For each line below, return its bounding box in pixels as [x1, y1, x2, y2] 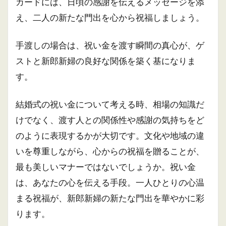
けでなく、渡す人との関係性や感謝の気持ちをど [16, 115, 204, 125]
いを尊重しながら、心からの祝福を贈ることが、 [16, 146, 204, 156]
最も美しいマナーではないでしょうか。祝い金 [16, 161, 196, 172]
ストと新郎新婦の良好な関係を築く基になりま [16, 55, 196, 66]
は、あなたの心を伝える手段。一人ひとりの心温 [16, 177, 204, 188]
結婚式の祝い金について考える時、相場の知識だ [16, 99, 204, 109]
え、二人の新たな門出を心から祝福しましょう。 [16, 12, 204, 23]
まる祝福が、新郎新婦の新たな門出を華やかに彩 [16, 193, 204, 203]
